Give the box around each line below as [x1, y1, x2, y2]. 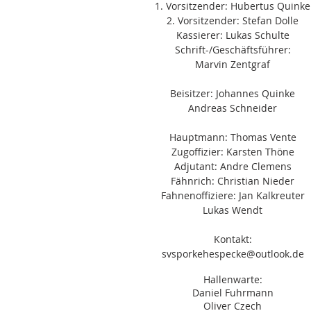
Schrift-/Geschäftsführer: [174, 43, 291, 56]
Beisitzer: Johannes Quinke [170, 87, 295, 100]
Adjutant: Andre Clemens [174, 160, 292, 173]
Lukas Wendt [203, 203, 262, 217]
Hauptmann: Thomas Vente [169, 131, 296, 144]
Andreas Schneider [188, 101, 277, 115]
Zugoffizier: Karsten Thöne [171, 145, 294, 158]
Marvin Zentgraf [195, 58, 270, 71]
